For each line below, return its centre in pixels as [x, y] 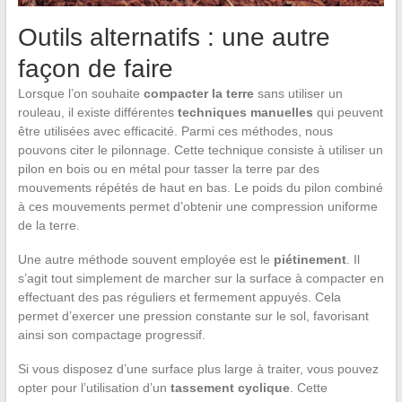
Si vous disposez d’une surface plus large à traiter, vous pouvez [198, 369]
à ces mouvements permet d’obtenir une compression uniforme [197, 207]
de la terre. [48, 226]
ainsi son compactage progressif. [111, 335]
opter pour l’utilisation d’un [94, 388]
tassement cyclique [230, 388]
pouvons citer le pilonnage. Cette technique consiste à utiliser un [200, 150]
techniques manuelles [245, 113]
